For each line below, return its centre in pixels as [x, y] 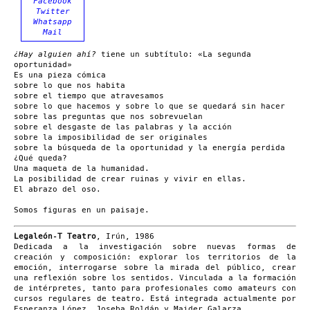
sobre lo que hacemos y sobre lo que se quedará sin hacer [149, 106]
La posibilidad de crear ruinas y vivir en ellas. [130, 179]
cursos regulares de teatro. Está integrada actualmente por [155, 298]
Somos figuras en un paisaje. [82, 210]
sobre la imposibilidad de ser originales [111, 137]
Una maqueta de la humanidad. [82, 168]
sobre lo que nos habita [70, 85]
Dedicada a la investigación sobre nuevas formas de [155, 246]
